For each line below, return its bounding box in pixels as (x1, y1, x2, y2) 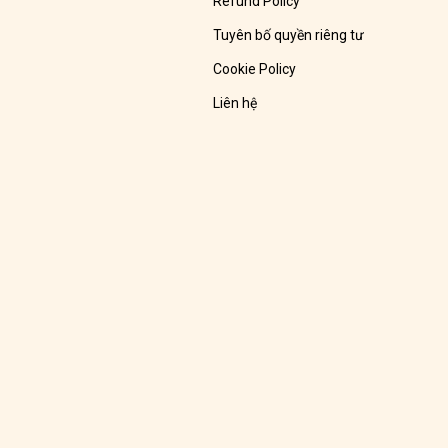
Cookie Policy (212, 61, 296, 78)
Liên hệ (212, 95, 257, 112)
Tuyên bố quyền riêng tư (212, 27, 364, 44)
